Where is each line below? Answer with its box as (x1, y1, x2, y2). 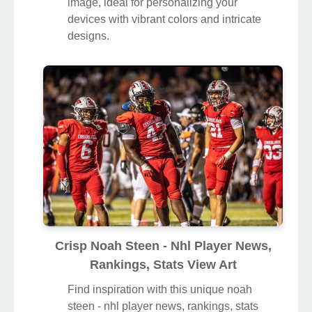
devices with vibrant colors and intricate (68, 13, 261, 26)
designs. (68, 30, 109, 42)
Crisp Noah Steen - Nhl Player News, (54, 239, 272, 253)
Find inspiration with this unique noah (68, 283, 252, 296)
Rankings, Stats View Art (89, 258, 237, 272)
